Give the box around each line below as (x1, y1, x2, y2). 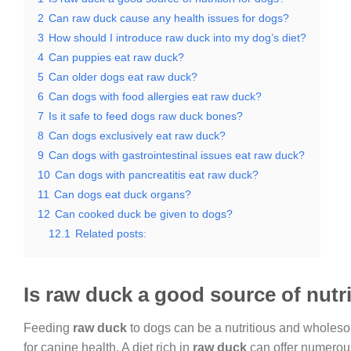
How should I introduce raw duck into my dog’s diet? (49, 31, 306, 44)
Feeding (24, 320, 73, 335)
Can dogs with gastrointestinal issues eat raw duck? (49, 149, 305, 161)
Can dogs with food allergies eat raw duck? (49, 90, 262, 103)
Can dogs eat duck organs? (54, 188, 191, 201)
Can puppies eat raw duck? (49, 51, 184, 63)
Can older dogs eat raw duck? (49, 71, 197, 83)
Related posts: (75, 227, 147, 240)
